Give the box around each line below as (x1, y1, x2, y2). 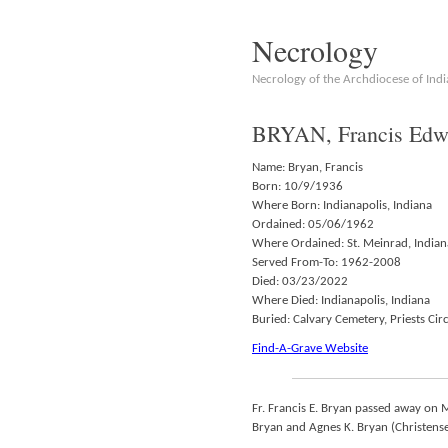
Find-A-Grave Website (252, 342, 368, 355)
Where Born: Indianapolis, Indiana (252, 199, 432, 212)
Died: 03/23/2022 (252, 275, 348, 288)
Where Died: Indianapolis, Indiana (252, 294, 430, 307)
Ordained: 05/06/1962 (252, 218, 374, 231)
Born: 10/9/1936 (252, 180, 343, 193)
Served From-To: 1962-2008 (252, 256, 401, 269)
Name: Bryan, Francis (252, 161, 363, 174)
